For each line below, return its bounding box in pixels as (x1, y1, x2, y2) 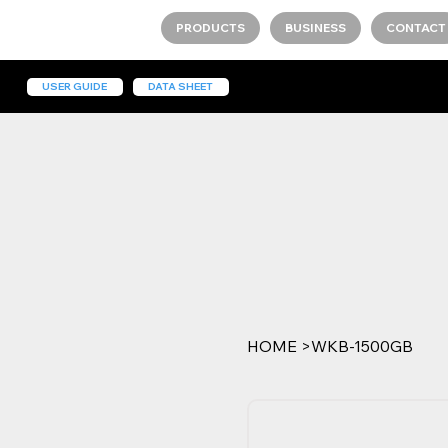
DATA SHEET (148, 79, 214, 93)
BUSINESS (284, 20, 346, 36)
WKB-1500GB (311, 335, 414, 356)
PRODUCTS (175, 20, 245, 36)
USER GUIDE (42, 79, 108, 93)
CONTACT (385, 20, 446, 36)
